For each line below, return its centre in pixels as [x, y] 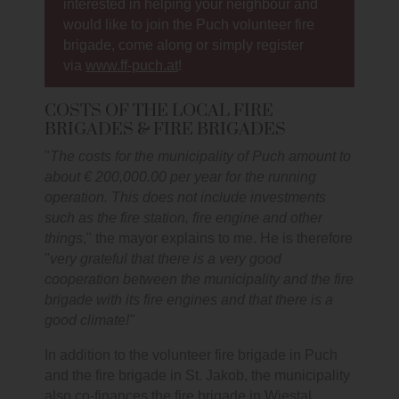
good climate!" [90, 321]
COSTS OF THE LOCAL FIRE [159, 111]
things [64, 239]
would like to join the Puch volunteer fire [189, 25]
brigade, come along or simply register [183, 45]
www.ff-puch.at [132, 66]
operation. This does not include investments [185, 198]
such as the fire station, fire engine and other [183, 218]
